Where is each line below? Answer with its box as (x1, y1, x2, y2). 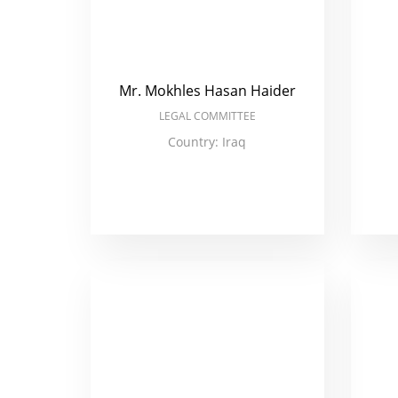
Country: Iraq (168, 133, 247, 150)
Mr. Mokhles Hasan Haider (118, 81, 296, 100)
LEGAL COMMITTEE (158, 108, 256, 123)
